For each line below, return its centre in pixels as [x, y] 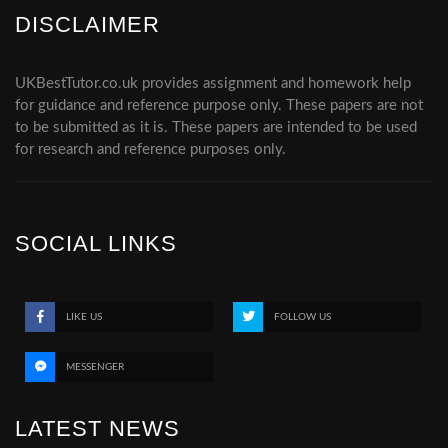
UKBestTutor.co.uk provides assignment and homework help [213, 84]
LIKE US [84, 317]
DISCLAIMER [87, 25]
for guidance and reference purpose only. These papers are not [219, 106]
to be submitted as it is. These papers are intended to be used [216, 128]
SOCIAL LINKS [96, 244]
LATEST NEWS [97, 429]
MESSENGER [95, 367]
